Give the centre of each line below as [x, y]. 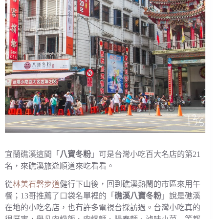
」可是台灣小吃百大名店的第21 [146, 154]
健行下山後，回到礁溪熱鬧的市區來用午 [130, 184]
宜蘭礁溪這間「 [32, 154]
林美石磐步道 [36, 184]
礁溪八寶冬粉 [138, 196]
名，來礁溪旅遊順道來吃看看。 [60, 166]
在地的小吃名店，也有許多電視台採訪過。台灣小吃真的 [103, 207]
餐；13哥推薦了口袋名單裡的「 [60, 196]
